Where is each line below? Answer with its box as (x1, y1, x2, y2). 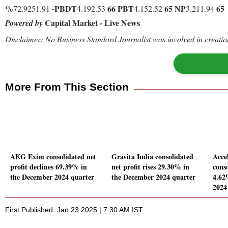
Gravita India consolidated (111, 151, 193, 162)
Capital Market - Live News (43, 16, 140, 28)
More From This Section (5, 80, 129, 93)
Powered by (5, 17, 43, 28)
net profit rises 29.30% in (111, 161, 189, 173)
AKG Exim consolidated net (10, 151, 96, 162)
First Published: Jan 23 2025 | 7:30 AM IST (5, 206, 143, 214)
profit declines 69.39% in (10, 161, 87, 173)
